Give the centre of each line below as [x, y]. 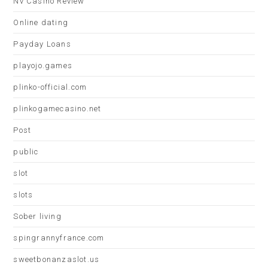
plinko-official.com [50, 87]
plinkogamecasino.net [57, 109]
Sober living [37, 216]
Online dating [41, 22]
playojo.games [43, 66]
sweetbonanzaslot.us [57, 259]
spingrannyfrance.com [59, 238]
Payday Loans [42, 44]
